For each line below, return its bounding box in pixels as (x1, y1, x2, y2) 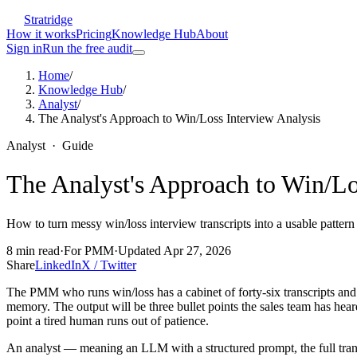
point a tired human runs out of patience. (6, 313, 209, 328)
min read (13, 243, 60, 257)
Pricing (76, 27, 112, 41)
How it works (6, 27, 76, 41)
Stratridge (24, 13, 73, 26)
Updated (118, 243, 163, 257)
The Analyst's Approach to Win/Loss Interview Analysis (38, 112, 320, 125)
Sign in (6, 41, 42, 55)
